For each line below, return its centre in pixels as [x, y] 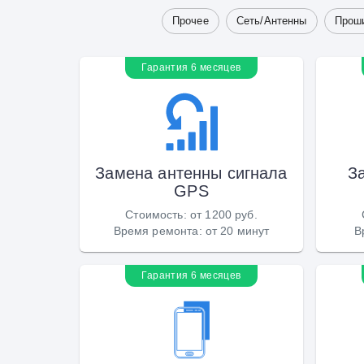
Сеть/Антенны [271, 20]
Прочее [190, 20]
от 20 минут [237, 230]
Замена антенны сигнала [191, 173]
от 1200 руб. [223, 214]
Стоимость [154, 214]
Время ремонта [156, 230]
